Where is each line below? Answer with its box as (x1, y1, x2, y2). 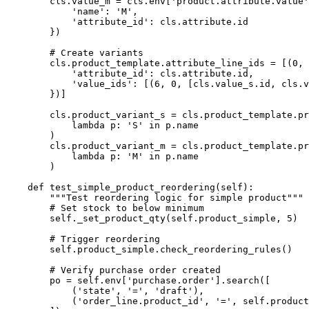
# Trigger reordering (6, 234, 160, 245)
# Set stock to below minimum (6, 203, 204, 214)
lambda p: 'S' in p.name (6, 120, 199, 131)
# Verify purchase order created (6, 265, 221, 276)
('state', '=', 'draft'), (6, 286, 204, 297)
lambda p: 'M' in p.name (6, 151, 199, 162)
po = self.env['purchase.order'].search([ (6, 275, 270, 286)
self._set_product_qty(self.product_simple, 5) (6, 213, 298, 224)
